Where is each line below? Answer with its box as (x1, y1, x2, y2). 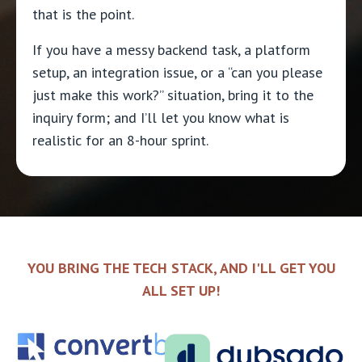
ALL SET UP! (142, 281, 220, 301)
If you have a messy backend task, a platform (32, 40, 310, 60)
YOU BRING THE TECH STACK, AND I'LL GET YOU (27, 259, 335, 278)
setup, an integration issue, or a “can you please (32, 63, 322, 82)
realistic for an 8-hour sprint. (32, 131, 208, 150)
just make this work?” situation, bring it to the (32, 86, 314, 105)
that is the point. (32, 5, 134, 24)
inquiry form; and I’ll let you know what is (32, 108, 289, 128)
